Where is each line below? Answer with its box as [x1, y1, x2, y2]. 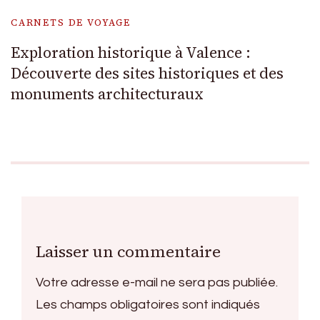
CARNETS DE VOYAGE [11, 16, 131, 29]
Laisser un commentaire [36, 240, 221, 262]
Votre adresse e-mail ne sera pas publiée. [36, 275, 278, 289]
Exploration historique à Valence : [11, 41, 251, 63]
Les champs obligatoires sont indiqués [36, 297, 260, 311]
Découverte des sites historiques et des [11, 62, 284, 84]
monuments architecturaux [11, 83, 204, 104]
